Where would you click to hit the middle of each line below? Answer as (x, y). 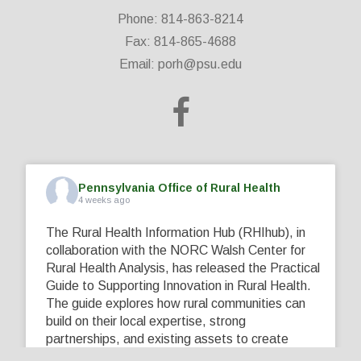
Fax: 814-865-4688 (180, 41)
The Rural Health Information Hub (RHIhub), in (176, 232)
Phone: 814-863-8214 (180, 19)
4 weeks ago (104, 200)
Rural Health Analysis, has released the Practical (183, 268)
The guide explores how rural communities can (176, 303)
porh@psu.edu (200, 64)
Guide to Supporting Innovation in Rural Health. (179, 285)
